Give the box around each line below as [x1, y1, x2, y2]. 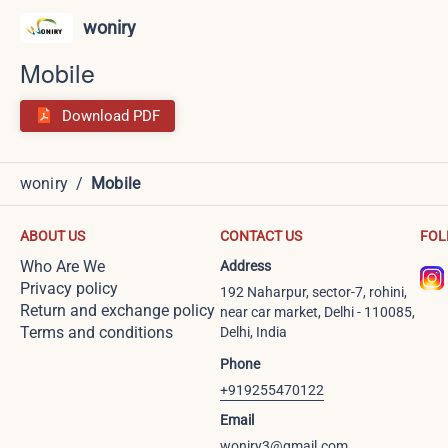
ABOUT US [20, 228, 85, 244]
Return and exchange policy [20, 301, 215, 320]
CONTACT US [220, 228, 302, 244]
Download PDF [62, 106, 160, 125]
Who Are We [20, 257, 105, 276]
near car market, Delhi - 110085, [220, 304, 415, 320]
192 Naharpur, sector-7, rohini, [220, 284, 407, 300]
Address [220, 258, 271, 274]
